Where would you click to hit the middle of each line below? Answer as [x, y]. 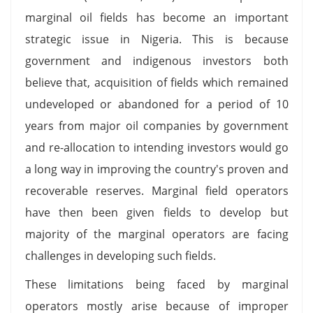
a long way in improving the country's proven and [156, 169]
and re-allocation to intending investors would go [156, 147]
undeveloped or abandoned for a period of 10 [156, 104]
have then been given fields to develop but [156, 212]
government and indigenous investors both [156, 60]
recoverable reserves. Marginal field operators [156, 190]
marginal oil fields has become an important [156, 17]
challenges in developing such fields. [120, 255]
